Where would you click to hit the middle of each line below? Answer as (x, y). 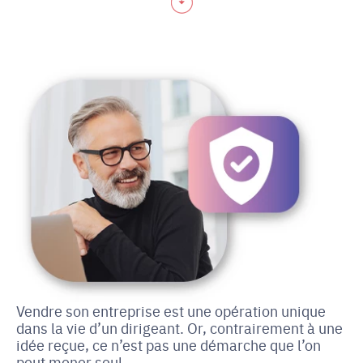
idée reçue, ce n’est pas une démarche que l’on (169, 345)
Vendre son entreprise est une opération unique (171, 311)
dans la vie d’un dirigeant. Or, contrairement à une (179, 328)
